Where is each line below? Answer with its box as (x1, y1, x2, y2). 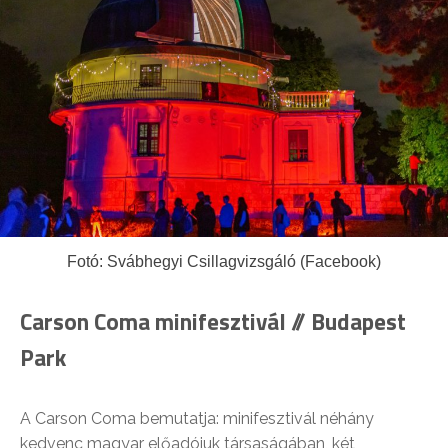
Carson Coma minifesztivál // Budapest (20, 303, 406, 339)
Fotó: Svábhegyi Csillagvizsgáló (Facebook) (67, 252, 381, 270)
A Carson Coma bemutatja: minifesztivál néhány (20, 408, 374, 428)
